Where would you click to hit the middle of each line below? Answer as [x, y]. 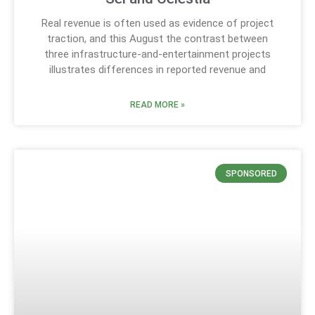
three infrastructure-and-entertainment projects [157, 54]
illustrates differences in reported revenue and [157, 70]
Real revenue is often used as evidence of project [157, 24]
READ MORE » [157, 105]
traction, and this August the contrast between [157, 39]
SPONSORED [251, 173]
